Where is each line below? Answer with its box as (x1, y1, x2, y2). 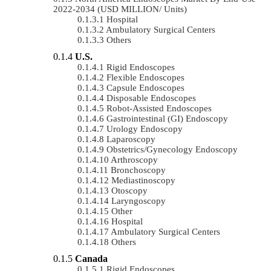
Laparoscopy (106, 134, 155, 144)
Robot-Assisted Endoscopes (106, 103, 212, 113)
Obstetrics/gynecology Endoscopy (106, 144, 238, 154)
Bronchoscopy (111, 165, 166, 175)
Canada (75, 253, 108, 264)
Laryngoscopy (111, 195, 166, 206)
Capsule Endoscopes (106, 82, 184, 93)
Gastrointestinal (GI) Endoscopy (106, 113, 228, 123)
